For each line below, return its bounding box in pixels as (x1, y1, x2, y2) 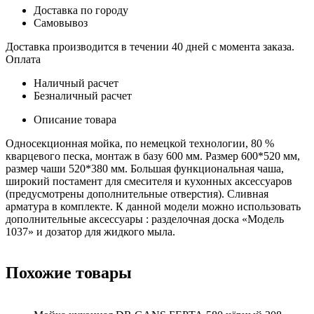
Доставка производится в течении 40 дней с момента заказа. (6, 41, 294, 53)
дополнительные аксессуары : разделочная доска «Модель (6, 213, 284, 226)
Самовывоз (34, 17, 88, 29)
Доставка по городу (34, 4, 128, 17)
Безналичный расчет (34, 90, 132, 102)
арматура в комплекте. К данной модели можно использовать (6, 200, 301, 213)
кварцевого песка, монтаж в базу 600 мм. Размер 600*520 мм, (6, 150, 300, 163)
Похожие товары (6, 264, 132, 282)
